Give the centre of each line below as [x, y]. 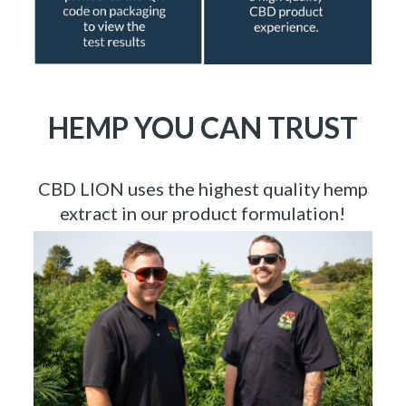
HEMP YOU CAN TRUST [203, 162]
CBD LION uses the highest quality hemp [203, 223]
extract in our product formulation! [203, 248]
